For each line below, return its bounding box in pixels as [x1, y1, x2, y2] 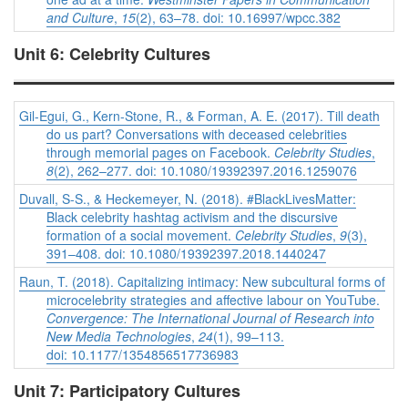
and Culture [46, 8, 114, 27]
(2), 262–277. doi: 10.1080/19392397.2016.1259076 [54, 161, 357, 180]
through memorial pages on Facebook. [46, 143, 274, 162]
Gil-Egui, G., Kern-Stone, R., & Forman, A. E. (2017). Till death [19, 107, 380, 126]
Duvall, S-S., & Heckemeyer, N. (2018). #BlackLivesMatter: [19, 189, 356, 209]
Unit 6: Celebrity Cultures [14, 42, 210, 66]
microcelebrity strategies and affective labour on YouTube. [46, 291, 380, 310]
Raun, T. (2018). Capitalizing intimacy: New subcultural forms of [19, 272, 385, 291]
